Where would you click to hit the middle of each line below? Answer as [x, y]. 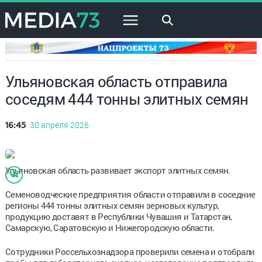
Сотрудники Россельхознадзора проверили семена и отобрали [130, 251]
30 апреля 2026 [59, 125]
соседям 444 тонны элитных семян [127, 99]
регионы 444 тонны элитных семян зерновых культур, [112, 205]
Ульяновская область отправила [116, 81]
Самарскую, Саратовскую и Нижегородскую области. [110, 227]
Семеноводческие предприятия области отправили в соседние [130, 194]
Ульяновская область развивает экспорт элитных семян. [118, 170]
